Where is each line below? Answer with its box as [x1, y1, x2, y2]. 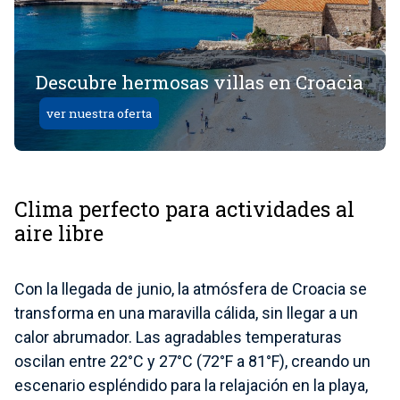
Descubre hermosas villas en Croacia [36, 70, 363, 96]
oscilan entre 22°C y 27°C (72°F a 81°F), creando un [14, 351, 371, 371]
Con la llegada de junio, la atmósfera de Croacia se [14, 279, 367, 298]
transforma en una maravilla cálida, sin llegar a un [14, 303, 358, 322]
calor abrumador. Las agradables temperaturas [14, 327, 342, 346]
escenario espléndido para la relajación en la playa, [14, 375, 368, 395]
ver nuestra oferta [46, 105, 152, 122]
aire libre [14, 219, 104, 246]
